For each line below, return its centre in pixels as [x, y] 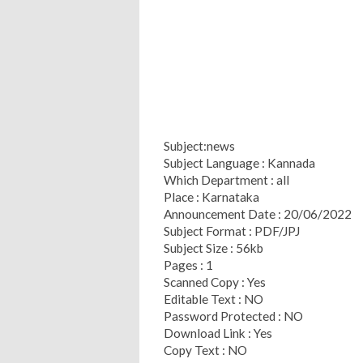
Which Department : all [226, 179]
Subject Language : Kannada [239, 162]
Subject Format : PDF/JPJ [233, 231]
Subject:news [199, 145]
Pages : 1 [188, 265]
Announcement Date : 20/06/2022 [258, 214]
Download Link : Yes [218, 333]
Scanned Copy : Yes [215, 282]
